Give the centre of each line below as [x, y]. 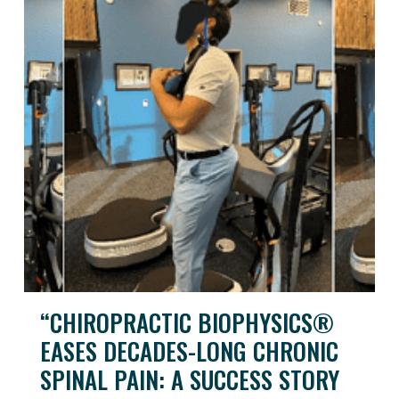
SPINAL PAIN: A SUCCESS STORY [190, 379]
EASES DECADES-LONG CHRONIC [189, 350]
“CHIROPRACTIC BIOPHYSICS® [187, 322]
